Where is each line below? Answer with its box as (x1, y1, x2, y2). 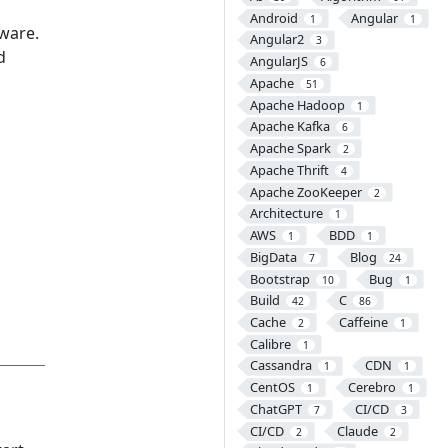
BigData (249, 247, 297, 266)
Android (249, 8, 298, 27)
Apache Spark (249, 139, 331, 158)
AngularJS (249, 52, 308, 71)
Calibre (249, 334, 291, 353)
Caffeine (338, 313, 388, 332)
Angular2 (249, 30, 304, 49)
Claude (336, 421, 378, 440)
